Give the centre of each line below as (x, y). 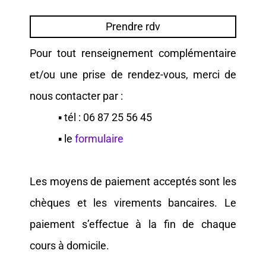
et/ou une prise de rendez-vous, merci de (133, 75)
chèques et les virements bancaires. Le (133, 203)
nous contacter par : (76, 96)
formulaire (99, 139)
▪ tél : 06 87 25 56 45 (91, 117)
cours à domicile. (69, 246)
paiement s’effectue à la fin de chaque (133, 224)
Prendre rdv (133, 26)
